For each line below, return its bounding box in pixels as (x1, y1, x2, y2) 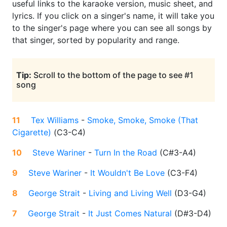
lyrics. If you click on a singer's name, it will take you (12, 11, 214, 21)
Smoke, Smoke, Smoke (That (87, 115, 198, 126)
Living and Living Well (89, 188, 172, 199)
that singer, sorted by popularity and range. (12, 35, 179, 46)
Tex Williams (31, 115, 79, 126)
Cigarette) (12, 127, 51, 138)
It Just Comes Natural (88, 208, 172, 219)
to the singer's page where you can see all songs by (12, 23, 212, 33)
